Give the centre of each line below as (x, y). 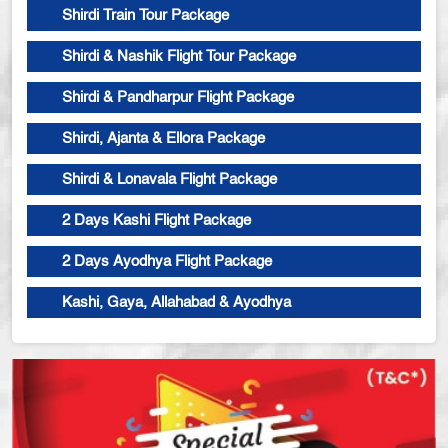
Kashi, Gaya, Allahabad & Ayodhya (176, 303)
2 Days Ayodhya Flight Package (167, 262)
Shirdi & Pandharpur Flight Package (178, 98)
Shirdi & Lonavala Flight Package (169, 180)
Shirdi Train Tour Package (145, 16)
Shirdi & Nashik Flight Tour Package (179, 57)
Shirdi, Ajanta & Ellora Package (163, 139)
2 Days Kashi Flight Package (156, 221)
